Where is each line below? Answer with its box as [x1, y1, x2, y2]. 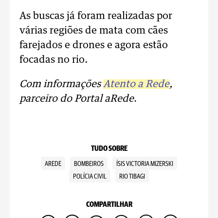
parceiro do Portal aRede [19, 94, 134, 104]
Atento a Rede [103, 79, 169, 90]
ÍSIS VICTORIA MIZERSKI [116, 161, 173, 168]
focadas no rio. [19, 55, 88, 65]
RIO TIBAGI [119, 173, 145, 181]
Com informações [19, 79, 103, 90]
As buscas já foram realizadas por [19, 11, 172, 21]
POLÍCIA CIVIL [73, 173, 107, 181]
